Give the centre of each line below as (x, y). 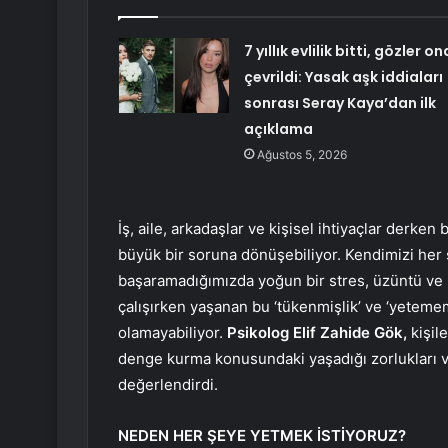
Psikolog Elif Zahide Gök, (317, 332)
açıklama (278, 128)
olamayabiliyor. (170, 332)
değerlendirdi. (168, 384)
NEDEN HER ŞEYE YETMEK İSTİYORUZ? (262, 435)
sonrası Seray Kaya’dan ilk (339, 102)
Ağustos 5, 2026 (301, 154)
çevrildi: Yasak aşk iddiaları (343, 76)
